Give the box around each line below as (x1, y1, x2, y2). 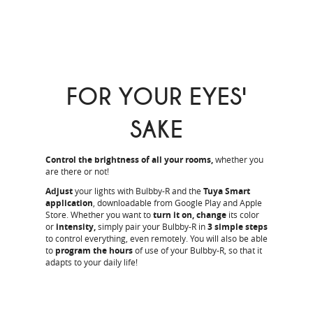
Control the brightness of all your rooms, (45, 154, 213, 166)
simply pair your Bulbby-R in (96, 221, 205, 233)
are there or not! (45, 166, 109, 177)
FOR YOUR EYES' (66, 83, 247, 112)
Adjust (45, 185, 75, 198)
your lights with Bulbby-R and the (75, 185, 201, 197)
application (45, 197, 93, 210)
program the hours (53, 245, 133, 257)
